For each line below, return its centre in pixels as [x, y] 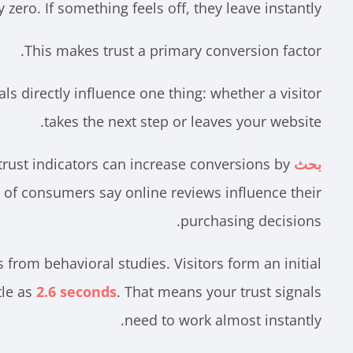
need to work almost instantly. [223, 320]
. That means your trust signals [219, 291]
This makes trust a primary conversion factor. [173, 50]
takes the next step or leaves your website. [183, 121]
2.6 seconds [76, 291]
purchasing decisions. [251, 220]
